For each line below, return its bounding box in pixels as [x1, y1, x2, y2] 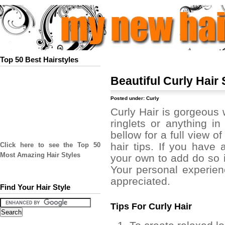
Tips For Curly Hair [110, 201, 192, 211]
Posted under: [110, 95, 146, 101]
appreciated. [110, 175, 170, 187]
